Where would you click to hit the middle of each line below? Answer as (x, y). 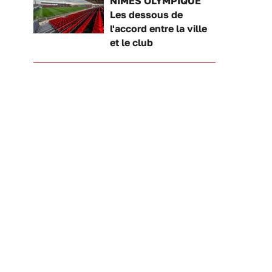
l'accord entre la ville (158, 28)
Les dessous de (146, 14)
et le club (131, 42)
